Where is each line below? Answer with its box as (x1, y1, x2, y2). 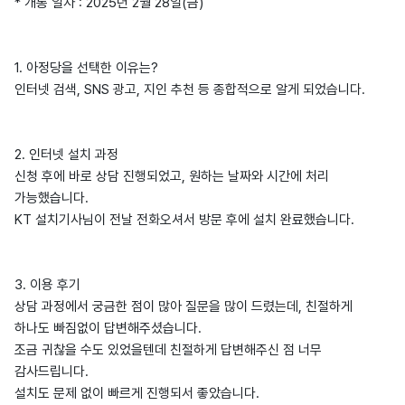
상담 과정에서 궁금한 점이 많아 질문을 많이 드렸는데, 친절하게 (14, 298, 353, 315)
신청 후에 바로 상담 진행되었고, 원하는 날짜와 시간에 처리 (14, 168, 329, 184)
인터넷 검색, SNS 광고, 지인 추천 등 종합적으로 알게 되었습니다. (14, 81, 365, 98)
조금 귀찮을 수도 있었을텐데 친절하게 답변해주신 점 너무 (14, 342, 322, 358)
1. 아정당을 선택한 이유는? (14, 60, 158, 76)
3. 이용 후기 (14, 277, 80, 293)
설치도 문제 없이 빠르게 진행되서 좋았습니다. (14, 385, 259, 401)
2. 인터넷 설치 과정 (14, 146, 118, 163)
